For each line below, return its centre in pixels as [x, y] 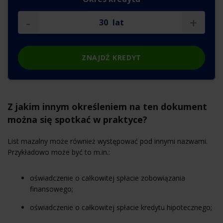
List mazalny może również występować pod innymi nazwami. [108, 141]
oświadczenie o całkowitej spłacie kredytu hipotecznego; [121, 207]
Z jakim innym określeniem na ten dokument [107, 106]
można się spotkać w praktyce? [77, 119]
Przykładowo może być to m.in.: [59, 152]
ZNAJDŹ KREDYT [111, 57]
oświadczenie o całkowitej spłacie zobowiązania [108, 178]
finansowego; [52, 189]
